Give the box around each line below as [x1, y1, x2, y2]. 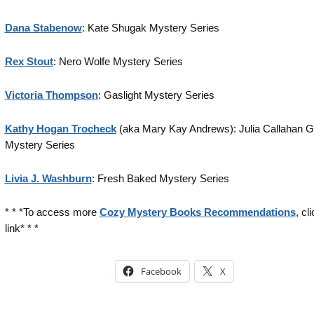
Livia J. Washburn [4, 172, 92, 184]
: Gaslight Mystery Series [97, 89, 214, 101]
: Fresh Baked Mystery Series [91, 172, 229, 184]
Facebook [140, 265, 182, 278]
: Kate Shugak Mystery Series [81, 22, 219, 34]
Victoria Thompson [4, 89, 98, 101]
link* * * [4, 222, 39, 234]
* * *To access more [4, 206, 97, 218]
